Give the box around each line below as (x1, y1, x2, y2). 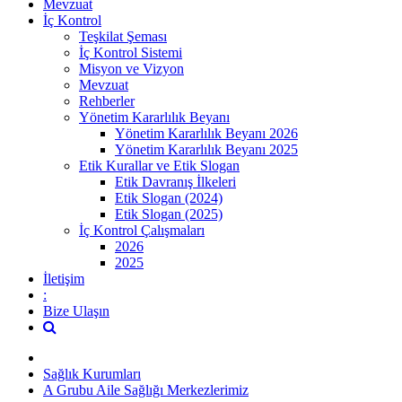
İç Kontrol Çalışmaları (79, 222, 205, 238)
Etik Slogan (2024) (115, 189, 223, 205)
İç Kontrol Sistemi (79, 44, 182, 60)
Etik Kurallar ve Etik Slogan (79, 157, 240, 173)
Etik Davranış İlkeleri (115, 173, 236, 189)
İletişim (43, 270, 84, 286)
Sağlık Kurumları (43, 365, 141, 381)
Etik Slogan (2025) (115, 205, 223, 222)
